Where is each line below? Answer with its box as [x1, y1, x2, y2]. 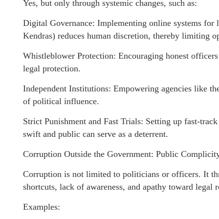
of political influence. [23, 96, 99, 106]
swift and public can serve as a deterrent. [23, 129, 168, 139]
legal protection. [23, 64, 81, 73]
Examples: [23, 202, 60, 212]
